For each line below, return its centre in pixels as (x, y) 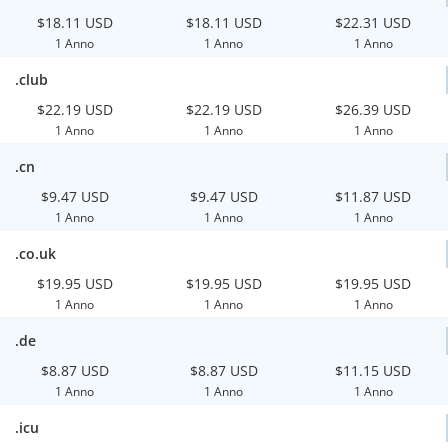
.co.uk (35, 253)
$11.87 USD (373, 196)
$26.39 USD (373, 109)
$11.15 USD (373, 370)
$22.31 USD (373, 22)
